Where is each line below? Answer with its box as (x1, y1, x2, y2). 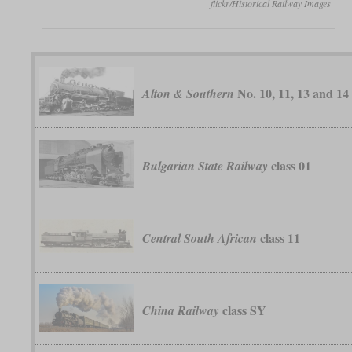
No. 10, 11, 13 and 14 (234, 84, 350, 103)
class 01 (268, 156, 312, 175)
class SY (219, 301, 267, 320)
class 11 (257, 229, 301, 247)
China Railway (142, 302, 220, 320)
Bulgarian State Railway (142, 157, 269, 175)
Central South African (142, 229, 258, 247)
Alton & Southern (142, 85, 235, 103)
